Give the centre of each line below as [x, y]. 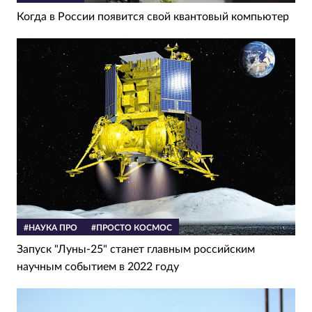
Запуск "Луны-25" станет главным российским [136, 249]
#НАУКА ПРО [50, 227]
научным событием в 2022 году [98, 266]
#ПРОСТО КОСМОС [132, 227]
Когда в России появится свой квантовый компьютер [153, 17]
